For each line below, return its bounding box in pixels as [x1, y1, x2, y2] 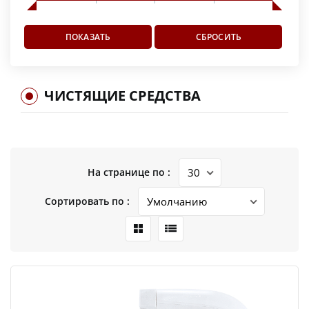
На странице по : [88, 165, 170, 179]
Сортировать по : [44, 194, 130, 208]
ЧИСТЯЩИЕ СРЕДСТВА [44, 86, 201, 105]
